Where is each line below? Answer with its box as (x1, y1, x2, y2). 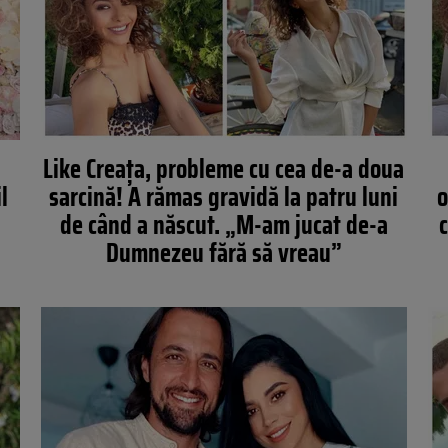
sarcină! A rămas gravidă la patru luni (49, 176, 399, 217)
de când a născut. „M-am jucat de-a (59, 204, 388, 245)
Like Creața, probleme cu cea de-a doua (43, 148, 405, 189)
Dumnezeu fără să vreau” (105, 232, 342, 273)
